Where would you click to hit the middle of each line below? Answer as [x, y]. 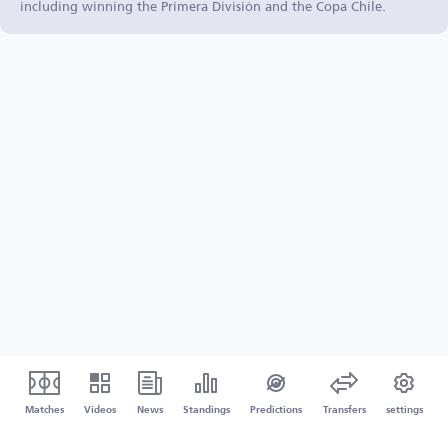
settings [404, 410]
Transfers [344, 410]
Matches [45, 410]
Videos [100, 410]
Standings [206, 410]
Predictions [276, 410]
